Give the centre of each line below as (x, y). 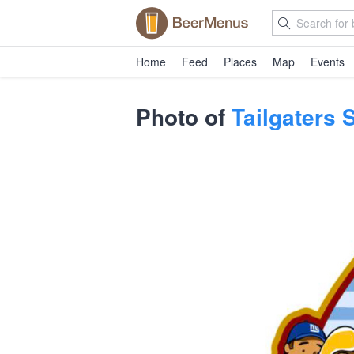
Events (328, 62)
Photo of (184, 117)
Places (240, 62)
